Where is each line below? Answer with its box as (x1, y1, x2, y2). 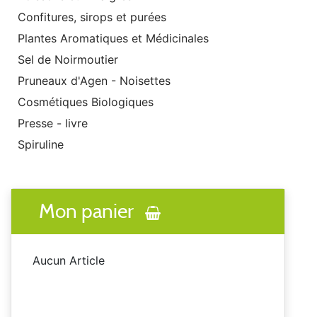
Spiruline (18, 137, 64, 152)
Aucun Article (33, 253, 105, 267)
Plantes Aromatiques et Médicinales (18, 31, 209, 46)
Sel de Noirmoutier (18, 52, 118, 67)
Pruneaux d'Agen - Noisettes (18, 74, 171, 88)
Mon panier (38, 199, 138, 224)
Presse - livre (18, 116, 88, 131)
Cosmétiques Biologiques (18, 95, 154, 110)
